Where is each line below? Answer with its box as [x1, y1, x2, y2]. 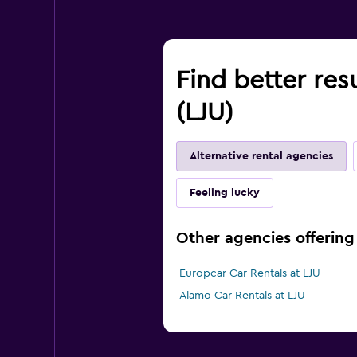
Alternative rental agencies [189, 151, 333, 163]
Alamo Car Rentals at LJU [178, 290, 305, 302]
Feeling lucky [189, 187, 260, 199]
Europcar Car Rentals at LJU [178, 268, 320, 280]
